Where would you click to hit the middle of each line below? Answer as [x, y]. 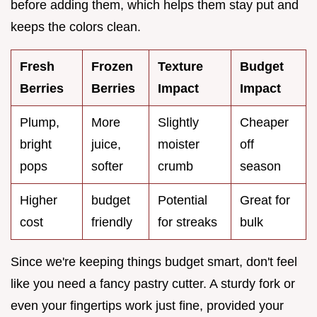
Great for [265, 200]
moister [179, 144]
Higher [39, 200]
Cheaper [264, 122]
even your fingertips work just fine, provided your [147, 305]
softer [107, 166]
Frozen [112, 66]
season [260, 166]
